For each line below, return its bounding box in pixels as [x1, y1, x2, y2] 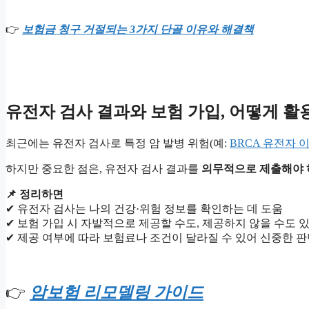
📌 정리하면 [6, 188, 63, 201]
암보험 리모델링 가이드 [30, 283, 203, 302]
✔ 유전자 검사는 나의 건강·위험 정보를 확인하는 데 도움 [6, 203, 283, 215]
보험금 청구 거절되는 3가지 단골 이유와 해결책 [22, 23, 254, 36]
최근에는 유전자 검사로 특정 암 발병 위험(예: [6, 137, 230, 150]
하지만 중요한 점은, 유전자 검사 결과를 [6, 163, 201, 175]
